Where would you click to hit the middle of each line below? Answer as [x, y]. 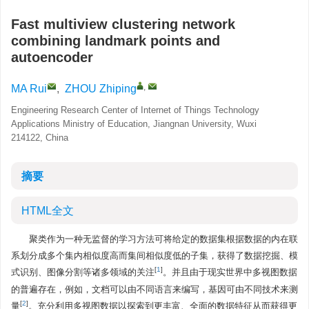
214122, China [40, 138]
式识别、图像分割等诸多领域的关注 [83, 272]
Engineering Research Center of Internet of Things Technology [135, 110]
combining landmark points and [116, 41]
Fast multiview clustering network [123, 24]
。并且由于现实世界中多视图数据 [230, 272]
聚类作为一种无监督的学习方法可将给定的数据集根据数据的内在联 [163, 239]
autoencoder [52, 57]
